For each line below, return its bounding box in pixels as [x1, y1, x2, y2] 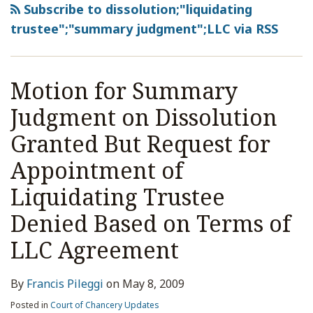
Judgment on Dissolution [10, 102, 277, 132]
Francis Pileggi [27, 276, 103, 291]
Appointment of [10, 155, 183, 185]
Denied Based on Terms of [10, 208, 291, 238]
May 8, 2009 [122, 276, 184, 291]
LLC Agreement [10, 235, 179, 265]
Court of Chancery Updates [50, 299, 159, 311]
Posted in [10, 299, 50, 311]
